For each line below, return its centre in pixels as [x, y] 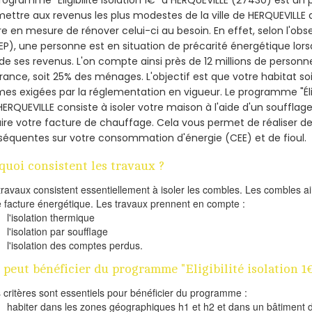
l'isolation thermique [51, 217]
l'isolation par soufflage [58, 231]
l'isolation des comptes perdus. [75, 245]
